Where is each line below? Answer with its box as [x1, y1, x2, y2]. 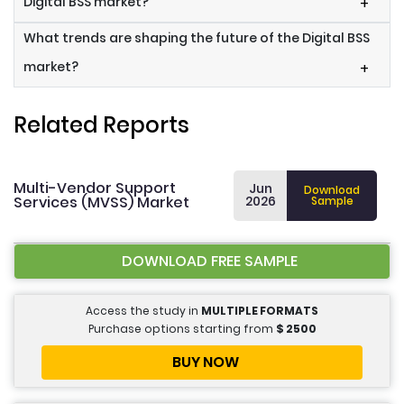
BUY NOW [172, 352, 239, 373]
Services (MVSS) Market [14, 192, 189, 214]
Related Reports [14, 110, 189, 141]
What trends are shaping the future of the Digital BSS [23, 29, 370, 48]
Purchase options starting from [87, 321, 276, 337]
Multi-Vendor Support [14, 178, 176, 199]
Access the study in [86, 303, 201, 319]
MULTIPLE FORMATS [201, 303, 318, 319]
